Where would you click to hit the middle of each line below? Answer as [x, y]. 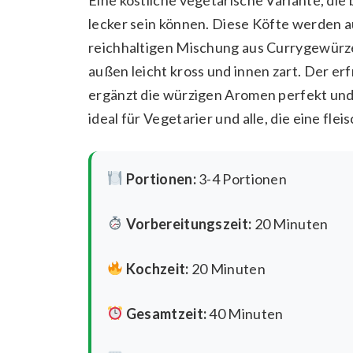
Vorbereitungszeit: [189, 223]
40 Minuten [245, 313]
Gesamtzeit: [166, 313]
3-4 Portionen [242, 178]
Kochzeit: [157, 268]
